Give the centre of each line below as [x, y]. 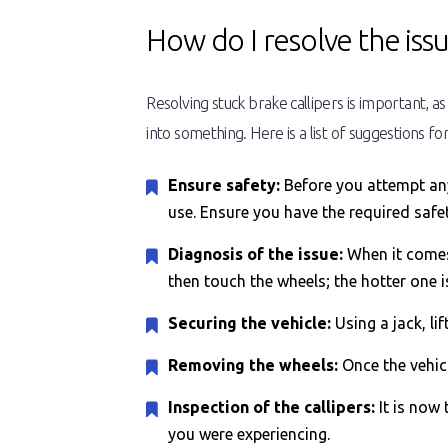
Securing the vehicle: [252, 323]
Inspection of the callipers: [272, 407]
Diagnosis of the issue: [258, 254]
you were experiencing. [249, 434]
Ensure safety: [224, 185]
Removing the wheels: [253, 365]
